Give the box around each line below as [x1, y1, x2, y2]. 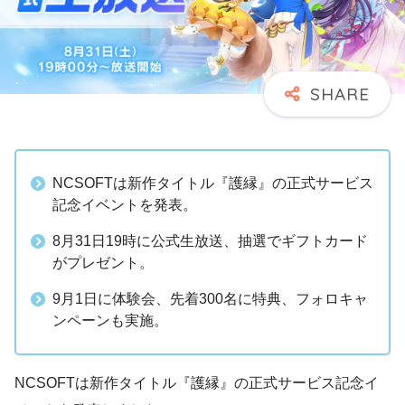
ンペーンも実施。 [52, 313, 168, 328]
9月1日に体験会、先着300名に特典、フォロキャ [52, 291, 368, 306]
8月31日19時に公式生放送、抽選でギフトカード [52, 233, 368, 249]
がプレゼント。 [52, 255, 154, 270]
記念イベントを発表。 [52, 197, 197, 212]
